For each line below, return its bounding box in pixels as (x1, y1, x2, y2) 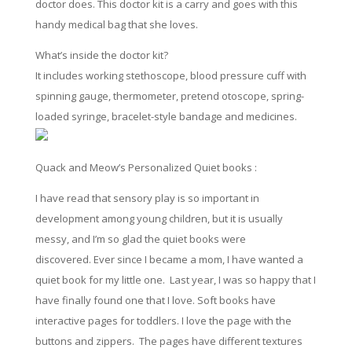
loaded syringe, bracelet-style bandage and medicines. (35, 109, 297, 124)
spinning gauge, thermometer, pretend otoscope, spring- (35, 89, 304, 104)
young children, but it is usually (134, 211, 283, 226)
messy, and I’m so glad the (35, 232, 163, 247)
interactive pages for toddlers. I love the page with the (35, 313, 291, 328)
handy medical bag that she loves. (35, 17, 198, 32)
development (35, 211, 101, 226)
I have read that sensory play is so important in (35, 191, 259, 206)
